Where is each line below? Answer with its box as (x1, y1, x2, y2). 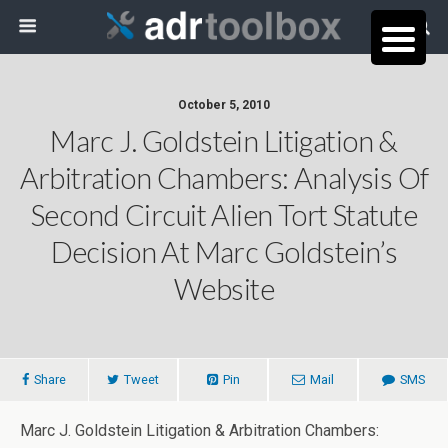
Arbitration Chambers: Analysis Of (19, 161, 429, 195)
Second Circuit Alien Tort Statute (31, 198, 417, 232)
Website (174, 272, 274, 306)
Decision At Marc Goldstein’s (50, 235, 398, 269)
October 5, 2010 (178, 98, 270, 112)
